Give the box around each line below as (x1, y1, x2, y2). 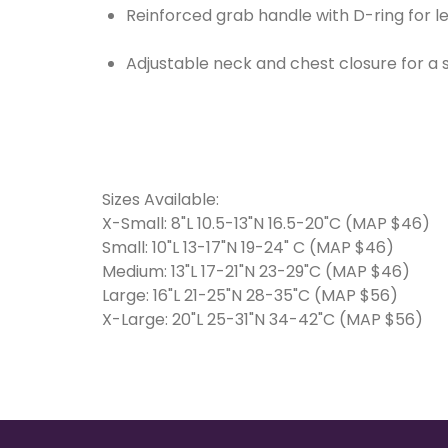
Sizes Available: (102, 188, 219, 212)
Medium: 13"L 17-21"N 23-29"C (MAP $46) (102, 260, 410, 284)
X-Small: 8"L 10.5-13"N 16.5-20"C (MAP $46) (102, 212, 430, 236)
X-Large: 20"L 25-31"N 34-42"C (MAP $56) (102, 308, 423, 332)
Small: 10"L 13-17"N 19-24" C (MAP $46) (102, 236, 394, 260)
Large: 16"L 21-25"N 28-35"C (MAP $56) (102, 284, 398, 308)
